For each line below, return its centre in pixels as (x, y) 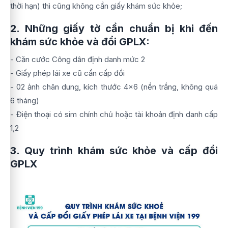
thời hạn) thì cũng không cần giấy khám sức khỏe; (96, 6)
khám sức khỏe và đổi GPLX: (80, 42)
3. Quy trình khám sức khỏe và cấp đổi (114, 151)
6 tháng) (25, 101)
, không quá (197, 87)
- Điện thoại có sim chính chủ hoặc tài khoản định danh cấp (114, 114)
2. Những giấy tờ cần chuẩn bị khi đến (114, 28)
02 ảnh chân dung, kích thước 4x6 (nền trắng (96, 87)
